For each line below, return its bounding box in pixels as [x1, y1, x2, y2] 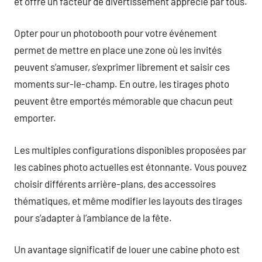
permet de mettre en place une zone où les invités [14, 44, 222, 56]
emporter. [14, 112, 56, 123]
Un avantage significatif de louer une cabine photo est [14, 243, 240, 255]
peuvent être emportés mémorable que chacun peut [14, 95, 233, 106]
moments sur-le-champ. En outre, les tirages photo [14, 78, 229, 89]
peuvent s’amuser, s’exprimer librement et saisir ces [14, 61, 230, 73]
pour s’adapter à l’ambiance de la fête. [14, 211, 172, 223]
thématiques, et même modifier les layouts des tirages [14, 194, 242, 206]
